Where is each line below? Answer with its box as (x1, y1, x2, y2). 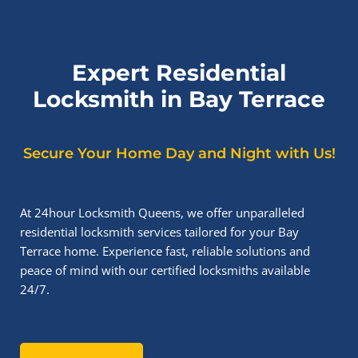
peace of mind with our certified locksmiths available (20, 262, 310, 278)
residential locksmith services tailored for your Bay (20, 224, 299, 240)
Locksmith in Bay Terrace (33, 86, 325, 113)
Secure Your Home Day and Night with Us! (22, 145, 336, 162)
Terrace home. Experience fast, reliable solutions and (20, 243, 310, 259)
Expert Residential (72, 59, 286, 86)
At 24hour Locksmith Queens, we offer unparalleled (20, 205, 304, 221)
